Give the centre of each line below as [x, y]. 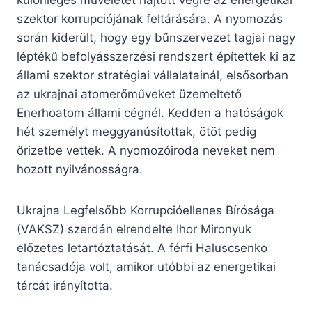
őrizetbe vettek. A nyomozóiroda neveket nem [146, 151]
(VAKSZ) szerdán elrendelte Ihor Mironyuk [134, 229]
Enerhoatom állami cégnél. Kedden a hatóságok [150, 113]
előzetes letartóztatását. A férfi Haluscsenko [142, 248]
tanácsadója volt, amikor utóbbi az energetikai [146, 267]
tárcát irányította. [65, 286]
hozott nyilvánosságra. [80, 170]
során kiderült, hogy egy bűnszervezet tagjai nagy [156, 38]
